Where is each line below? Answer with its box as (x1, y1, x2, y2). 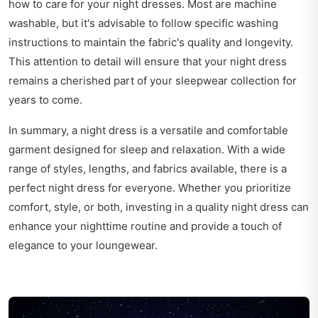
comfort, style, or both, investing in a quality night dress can (9, 200, 309, 214)
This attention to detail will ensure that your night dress (9, 55, 287, 69)
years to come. (9, 93, 82, 107)
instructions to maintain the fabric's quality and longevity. (9, 35, 293, 50)
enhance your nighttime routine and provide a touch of (9, 219, 282, 234)
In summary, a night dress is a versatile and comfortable (9, 124, 288, 138)
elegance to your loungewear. (9, 238, 158, 253)
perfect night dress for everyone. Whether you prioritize (9, 181, 291, 195)
